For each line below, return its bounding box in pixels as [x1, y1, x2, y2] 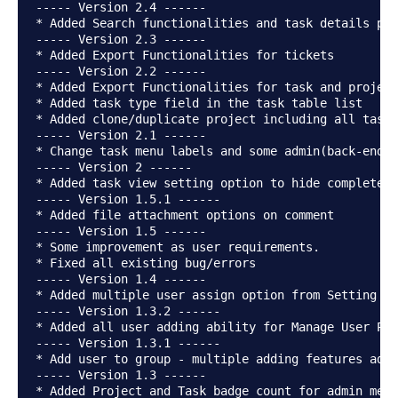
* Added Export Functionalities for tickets [36, 48, 334, 63]
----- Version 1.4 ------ [36, 272, 206, 287]
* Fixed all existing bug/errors [36, 256, 256, 271]
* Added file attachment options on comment [36, 208, 334, 223]
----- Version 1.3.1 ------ [36, 336, 220, 351]
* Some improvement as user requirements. [36, 240, 320, 255]
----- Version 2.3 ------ [36, 32, 206, 47]
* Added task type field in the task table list [36, 96, 362, 111]
